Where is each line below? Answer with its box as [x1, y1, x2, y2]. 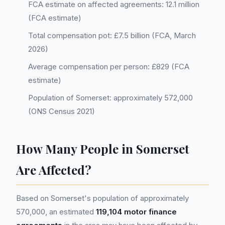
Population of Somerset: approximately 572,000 [28, 93, 193, 102]
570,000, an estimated [16, 207, 96, 216]
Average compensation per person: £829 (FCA [28, 62, 189, 71]
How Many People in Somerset [16, 141, 189, 157]
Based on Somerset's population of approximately [16, 193, 189, 203]
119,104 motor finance [96, 207, 177, 216]
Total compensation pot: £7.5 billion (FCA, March [28, 31, 196, 40]
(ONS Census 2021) [28, 106, 95, 116]
